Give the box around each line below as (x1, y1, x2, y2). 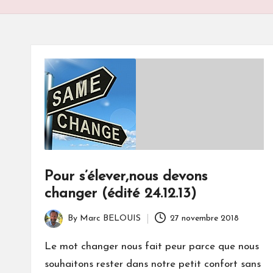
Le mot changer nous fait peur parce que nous (44, 241, 259, 252)
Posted (44, 221, 71, 230)
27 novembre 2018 (170, 214, 239, 224)
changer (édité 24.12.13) (44, 186, 196, 201)
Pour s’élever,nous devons (44, 169, 207, 184)
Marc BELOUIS (80, 214, 141, 224)
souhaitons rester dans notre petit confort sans (44, 258, 261, 269)
